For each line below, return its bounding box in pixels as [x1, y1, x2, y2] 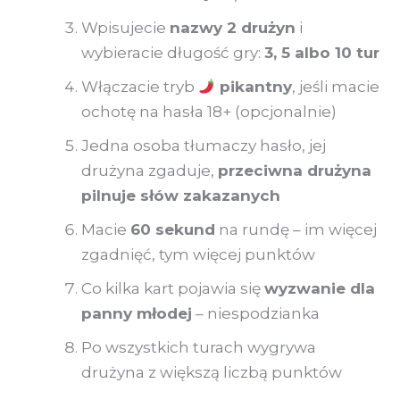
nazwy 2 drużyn [170, 19, 296, 37]
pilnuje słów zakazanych [81, 187, 280, 205]
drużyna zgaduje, [81, 162, 218, 180]
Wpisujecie [81, 19, 170, 37]
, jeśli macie [292, 78, 380, 96]
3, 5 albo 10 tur [264, 44, 379, 62]
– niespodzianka [192, 304, 320, 323]
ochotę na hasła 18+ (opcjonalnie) [81, 103, 337, 121]
